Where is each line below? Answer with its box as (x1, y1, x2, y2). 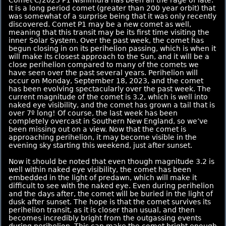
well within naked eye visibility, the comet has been (9, 165, 191, 174)
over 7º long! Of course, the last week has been (9, 108, 178, 117)
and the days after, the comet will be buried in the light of (9, 189, 213, 198)
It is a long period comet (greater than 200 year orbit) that (9, 4, 215, 12)
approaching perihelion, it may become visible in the (9, 133, 197, 141)
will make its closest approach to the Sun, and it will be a (9, 52, 209, 61)
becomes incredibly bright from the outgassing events (9, 213, 201, 222)
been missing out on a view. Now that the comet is (9, 125, 186, 133)
